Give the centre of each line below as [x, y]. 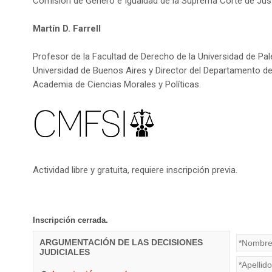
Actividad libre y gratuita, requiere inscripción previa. [135, 170]
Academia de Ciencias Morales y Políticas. [117, 84]
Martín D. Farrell [67, 29]
